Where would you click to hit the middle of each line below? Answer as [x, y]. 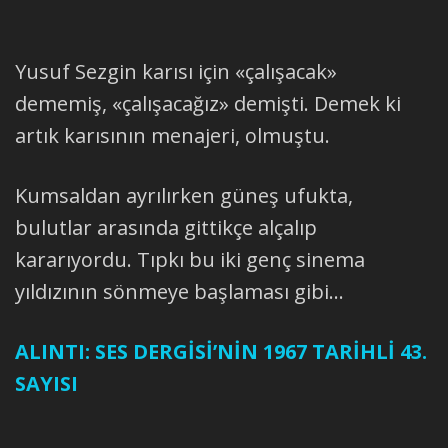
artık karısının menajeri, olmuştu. [172, 135]
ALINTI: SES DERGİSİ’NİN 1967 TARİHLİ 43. [221, 351]
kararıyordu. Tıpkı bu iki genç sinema [190, 259]
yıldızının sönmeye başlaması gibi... [179, 291]
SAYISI [46, 383]
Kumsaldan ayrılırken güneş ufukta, [184, 195]
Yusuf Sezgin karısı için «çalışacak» [176, 71]
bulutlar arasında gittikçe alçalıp [166, 227]
